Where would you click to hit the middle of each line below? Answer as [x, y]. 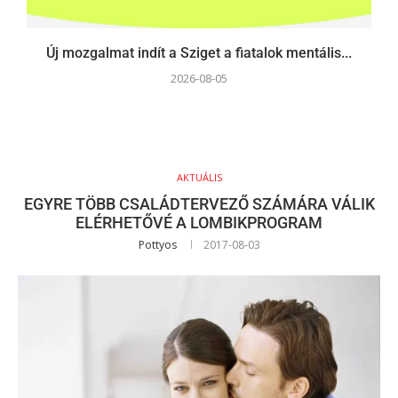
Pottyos [157, 245]
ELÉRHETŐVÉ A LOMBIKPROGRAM [199, 223]
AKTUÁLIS [199, 178]
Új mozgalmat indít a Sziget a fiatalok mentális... [199, 53]
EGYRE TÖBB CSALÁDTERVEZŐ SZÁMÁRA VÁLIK [199, 204]
